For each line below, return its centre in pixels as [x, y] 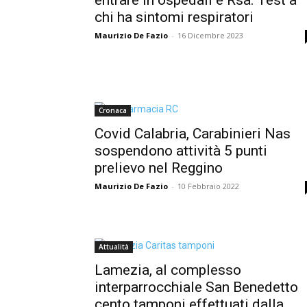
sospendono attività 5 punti [181, 150]
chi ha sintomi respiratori [174, 17]
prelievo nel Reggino [159, 168]
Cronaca [113, 110]
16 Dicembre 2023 [210, 35]
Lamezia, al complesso [168, 270]
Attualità [114, 246]
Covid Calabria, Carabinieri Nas [193, 133]
